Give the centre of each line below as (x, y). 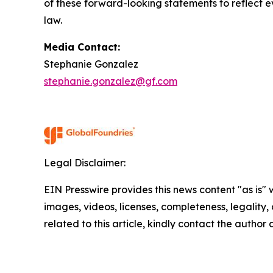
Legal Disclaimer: (85, 162)
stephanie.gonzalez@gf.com (111, 81)
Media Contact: (82, 47)
